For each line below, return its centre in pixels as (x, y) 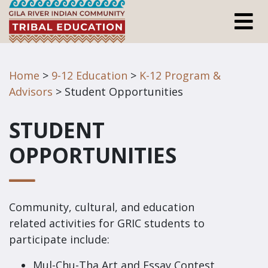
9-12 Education (89, 75)
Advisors (31, 92)
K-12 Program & (180, 75)
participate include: (59, 239)
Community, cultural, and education (102, 207)
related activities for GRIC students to (107, 223)
